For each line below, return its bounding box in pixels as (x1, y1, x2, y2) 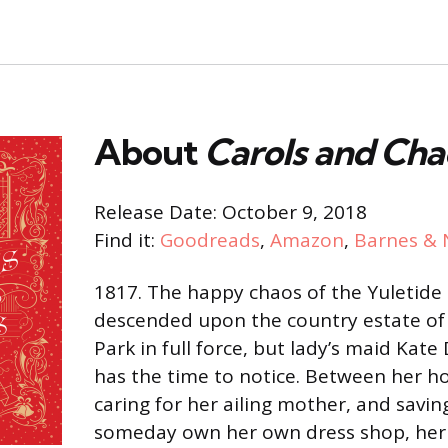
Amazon (270, 227, 344, 254)
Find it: (94, 227, 160, 254)
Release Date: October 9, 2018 (94, 199, 367, 226)
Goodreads (160, 227, 260, 254)
